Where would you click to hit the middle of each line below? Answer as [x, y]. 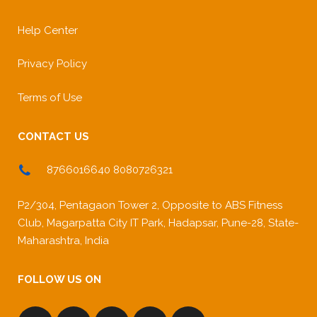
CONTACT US [53, 136]
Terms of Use [50, 97]
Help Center [48, 30]
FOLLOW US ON [59, 279]
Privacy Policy [52, 64]
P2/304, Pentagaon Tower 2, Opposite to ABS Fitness [150, 205]
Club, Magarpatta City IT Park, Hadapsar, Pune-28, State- [158, 223]
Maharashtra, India [63, 241]
